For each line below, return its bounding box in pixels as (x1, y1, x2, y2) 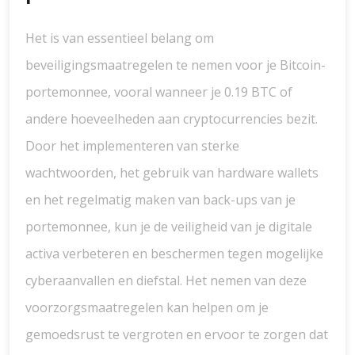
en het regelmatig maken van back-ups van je (25, 191, 296, 208)
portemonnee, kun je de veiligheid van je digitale (25, 218, 312, 235)
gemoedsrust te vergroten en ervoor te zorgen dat (25, 326, 328, 343)
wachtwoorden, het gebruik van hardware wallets (25, 164, 319, 181)
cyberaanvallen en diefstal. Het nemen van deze (25, 272, 307, 289)
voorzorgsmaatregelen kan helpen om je (25, 299, 269, 316)
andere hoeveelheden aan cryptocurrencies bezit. (25, 110, 318, 128)
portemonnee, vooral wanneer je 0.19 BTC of (25, 83, 292, 101)
